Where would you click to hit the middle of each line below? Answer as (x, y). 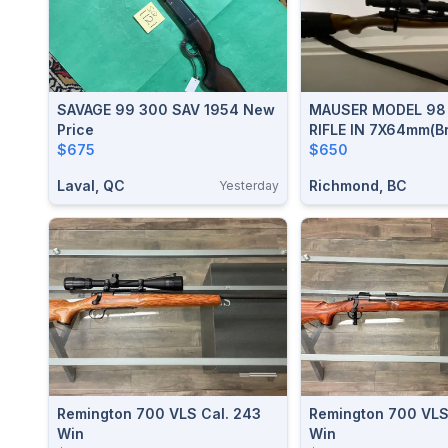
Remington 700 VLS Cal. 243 (129, 413)
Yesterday (249, 185)
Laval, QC (91, 185)
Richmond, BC (358, 185)
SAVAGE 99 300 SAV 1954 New (166, 109)
